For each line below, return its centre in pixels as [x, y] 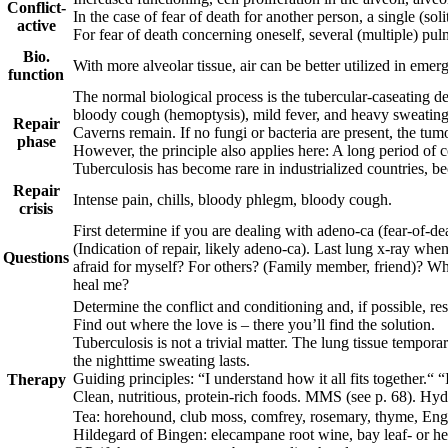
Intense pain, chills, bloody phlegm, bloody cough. [232, 199]
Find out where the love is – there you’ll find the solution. [254, 324]
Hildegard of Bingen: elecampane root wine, [215, 435]
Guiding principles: [133, 378]
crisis [36, 208]
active [36, 25]
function [36, 74]
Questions [36, 257]
